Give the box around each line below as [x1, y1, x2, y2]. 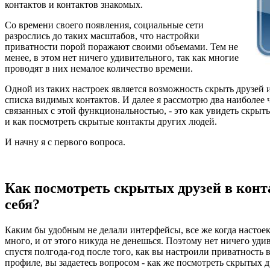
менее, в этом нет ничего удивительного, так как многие [5, 52, 239, 63]
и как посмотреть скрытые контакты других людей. [5, 116, 217, 127]
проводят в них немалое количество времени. [5, 63, 193, 74]
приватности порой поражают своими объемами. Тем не [5, 41, 238, 52]
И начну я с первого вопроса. [5, 136, 125, 147]
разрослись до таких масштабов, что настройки [5, 30, 199, 41]
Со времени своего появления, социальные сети [5, 19, 204, 30]
